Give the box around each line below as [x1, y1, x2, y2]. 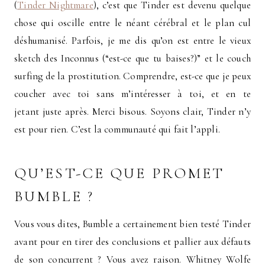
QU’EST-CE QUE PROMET [14, 163, 225, 182]
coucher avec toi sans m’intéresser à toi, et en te [14, 87, 251, 100]
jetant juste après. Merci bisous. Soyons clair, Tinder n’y [14, 105, 251, 118]
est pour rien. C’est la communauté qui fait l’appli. [14, 122, 220, 135]
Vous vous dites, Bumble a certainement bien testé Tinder [14, 217, 251, 230]
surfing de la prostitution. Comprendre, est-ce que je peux [14, 69, 251, 82]
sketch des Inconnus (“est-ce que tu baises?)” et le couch [14, 51, 251, 64]
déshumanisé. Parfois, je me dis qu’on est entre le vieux [14, 34, 251, 47]
